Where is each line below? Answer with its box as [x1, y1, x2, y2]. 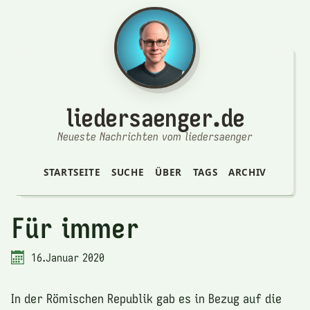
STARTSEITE [44, 165, 101, 179]
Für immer [11, 209, 139, 246]
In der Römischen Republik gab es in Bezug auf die [11, 289, 282, 307]
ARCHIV [228, 165, 266, 179]
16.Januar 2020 [31, 250, 104, 264]
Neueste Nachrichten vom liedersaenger [57, 129, 253, 143]
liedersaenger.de [65, 102, 245, 134]
